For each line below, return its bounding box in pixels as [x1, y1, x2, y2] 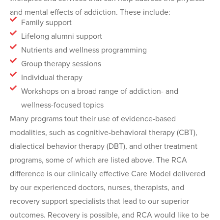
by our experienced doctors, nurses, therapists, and [10, 181, 184, 193]
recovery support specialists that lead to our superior [10, 195, 189, 207]
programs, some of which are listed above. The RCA [10, 154, 187, 165]
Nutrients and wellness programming [21, 44, 147, 55]
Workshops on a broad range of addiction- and [21, 85, 178, 97]
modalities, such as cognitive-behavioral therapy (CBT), [10, 126, 197, 138]
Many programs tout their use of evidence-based [10, 112, 176, 124]
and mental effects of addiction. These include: [10, 6, 172, 18]
